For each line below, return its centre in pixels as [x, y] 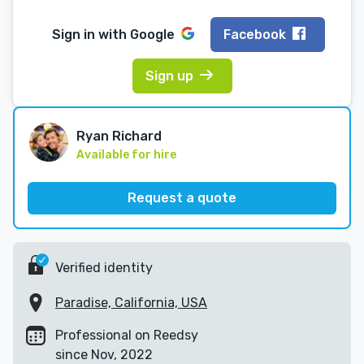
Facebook [255, 34]
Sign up [169, 76]
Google [152, 34]
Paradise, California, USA [131, 303]
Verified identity [104, 267]
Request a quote [182, 198]
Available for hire [126, 155]
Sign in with [91, 34]
